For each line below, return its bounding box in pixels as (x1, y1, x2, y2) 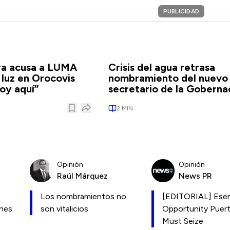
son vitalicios (41, 204, 88, 214)
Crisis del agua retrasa (108, 61, 215, 73)
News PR (179, 170, 212, 181)
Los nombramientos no (41, 191, 126, 201)
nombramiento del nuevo (108, 72, 228, 84)
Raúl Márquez (57, 170, 108, 181)
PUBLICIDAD (163, 8, 199, 15)
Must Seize (162, 216, 203, 226)
